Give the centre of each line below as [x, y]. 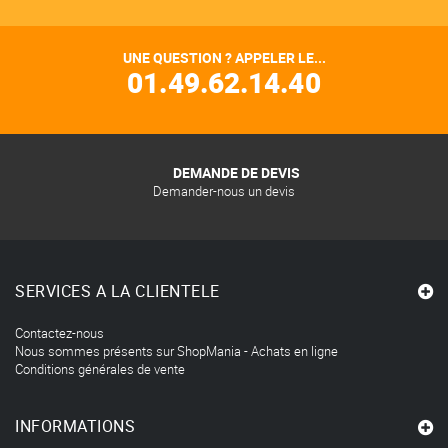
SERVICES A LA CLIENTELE [117, 291]
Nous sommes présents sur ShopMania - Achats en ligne [176, 351]
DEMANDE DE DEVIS [236, 173]
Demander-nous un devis [224, 191]
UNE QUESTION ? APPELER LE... [224, 58]
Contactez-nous [59, 333]
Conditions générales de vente [100, 369]
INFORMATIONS [75, 426]
